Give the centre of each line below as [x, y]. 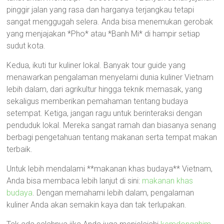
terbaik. [20, 149]
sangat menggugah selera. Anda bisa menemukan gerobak [110, 22]
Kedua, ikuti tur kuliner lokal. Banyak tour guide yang [96, 65]
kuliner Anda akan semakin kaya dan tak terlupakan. [97, 205]
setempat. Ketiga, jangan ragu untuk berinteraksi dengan [104, 113]
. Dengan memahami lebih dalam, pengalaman [113, 193]
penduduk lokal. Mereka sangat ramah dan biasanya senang [111, 125]
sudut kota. [26, 46]
